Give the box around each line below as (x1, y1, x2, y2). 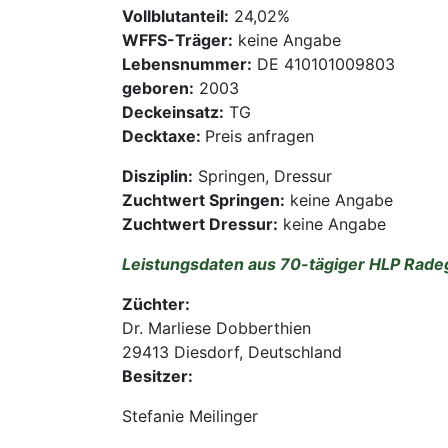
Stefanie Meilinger (122, 406, 258, 427)
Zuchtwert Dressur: (122, 214, 278, 235)
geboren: (122, 78, 194, 99)
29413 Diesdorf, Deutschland (122, 342, 342, 363)
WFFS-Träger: (122, 30, 233, 51)
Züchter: (122, 294, 190, 315)
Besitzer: (122, 366, 193, 387)
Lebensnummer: (122, 54, 252, 75)
